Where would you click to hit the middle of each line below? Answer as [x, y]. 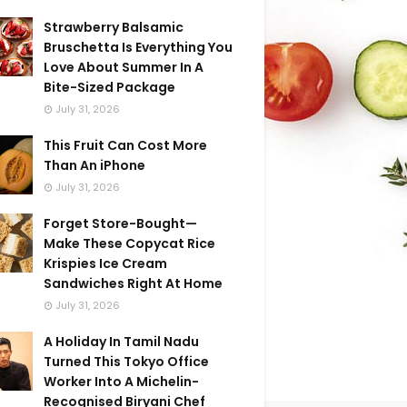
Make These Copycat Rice [129, 243]
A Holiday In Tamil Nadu [121, 342]
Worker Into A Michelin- [121, 382]
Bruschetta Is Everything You [138, 47]
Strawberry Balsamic [114, 27]
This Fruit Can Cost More [125, 145]
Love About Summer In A [124, 67]
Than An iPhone [94, 165]
